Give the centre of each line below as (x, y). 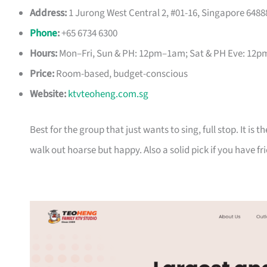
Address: (48, 13)
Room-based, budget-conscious (121, 74)
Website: (48, 94)
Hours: (44, 54)
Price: (42, 74)
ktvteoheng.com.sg (108, 94)
